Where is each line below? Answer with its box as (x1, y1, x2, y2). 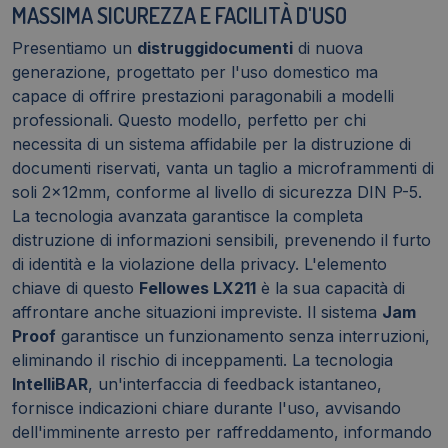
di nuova (293, 37, 363, 58)
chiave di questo (12, 277, 139, 298)
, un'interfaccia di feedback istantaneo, (88, 373, 382, 394)
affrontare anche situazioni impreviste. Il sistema (12, 301, 382, 322)
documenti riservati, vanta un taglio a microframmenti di (12, 157, 434, 178)
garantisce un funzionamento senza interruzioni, (56, 325, 430, 346)
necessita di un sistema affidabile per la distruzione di (12, 133, 411, 154)
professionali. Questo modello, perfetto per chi (12, 109, 366, 130)
